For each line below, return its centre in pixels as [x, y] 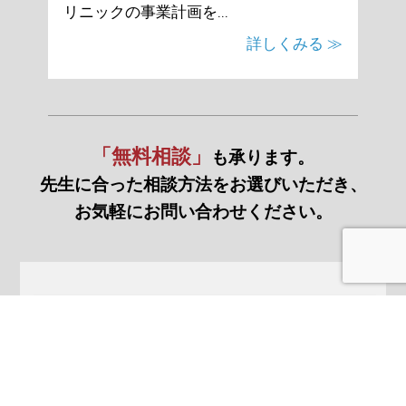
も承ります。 [263, 157]
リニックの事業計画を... [145, 11]
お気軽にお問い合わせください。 [203, 211]
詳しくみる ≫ [295, 44]
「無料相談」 [151, 156]
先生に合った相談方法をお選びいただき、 [203, 184]
